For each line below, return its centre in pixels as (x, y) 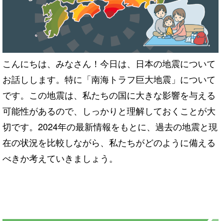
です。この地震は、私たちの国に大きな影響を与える (109, 94)
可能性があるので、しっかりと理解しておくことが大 (109, 110)
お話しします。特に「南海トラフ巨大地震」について (109, 79)
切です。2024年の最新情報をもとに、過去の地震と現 (110, 126)
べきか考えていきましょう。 (60, 158)
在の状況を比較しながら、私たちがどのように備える (109, 142)
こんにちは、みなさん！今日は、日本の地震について (109, 63)
